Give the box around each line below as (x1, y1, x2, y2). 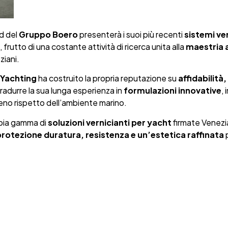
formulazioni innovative (123, 85, 221, 96)
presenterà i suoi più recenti (77, 28, 184, 40)
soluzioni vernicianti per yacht (47, 117, 172, 128)
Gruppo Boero (18, 28, 78, 40)
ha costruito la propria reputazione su (36, 73, 178, 84)
